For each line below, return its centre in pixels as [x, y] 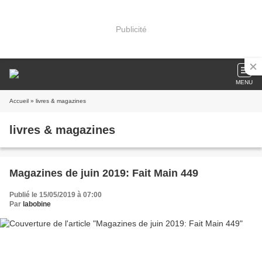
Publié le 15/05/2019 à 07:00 [56, 195]
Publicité [131, 29]
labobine [37, 204]
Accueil [19, 101]
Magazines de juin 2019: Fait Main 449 [104, 173]
